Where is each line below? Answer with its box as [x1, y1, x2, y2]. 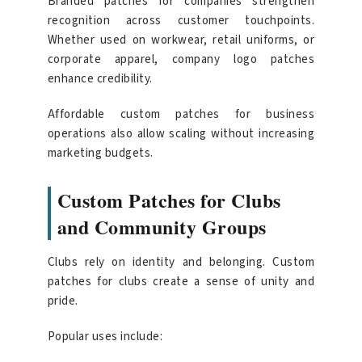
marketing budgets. [47, 145, 154, 162]
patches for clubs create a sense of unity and [47, 273, 315, 291]
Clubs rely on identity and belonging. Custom [47, 254, 315, 271]
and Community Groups [57, 213, 267, 242]
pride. [47, 293, 78, 310]
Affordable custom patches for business [47, 106, 315, 124]
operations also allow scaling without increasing [47, 125, 315, 143]
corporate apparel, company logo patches [47, 51, 315, 69]
